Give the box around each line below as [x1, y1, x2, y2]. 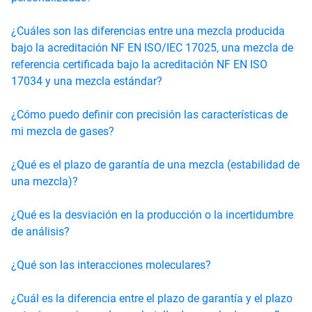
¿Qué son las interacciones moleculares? [11, 258, 211, 272]
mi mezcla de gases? [11, 124, 114, 138]
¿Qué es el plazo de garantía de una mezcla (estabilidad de [11, 157, 299, 171]
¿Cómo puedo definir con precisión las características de [11, 107, 288, 121]
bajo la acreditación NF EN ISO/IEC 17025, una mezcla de [11, 40, 293, 54]
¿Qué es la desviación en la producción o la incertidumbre [11, 208, 293, 221]
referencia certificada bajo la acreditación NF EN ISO [11, 57, 267, 71]
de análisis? [11, 224, 70, 238]
